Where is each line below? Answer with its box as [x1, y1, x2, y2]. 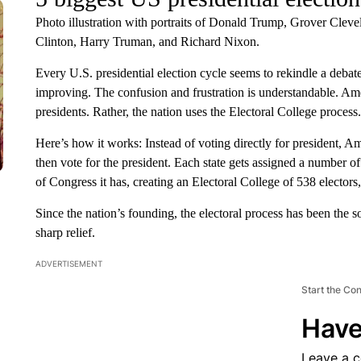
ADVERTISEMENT [35, 259, 102, 268]
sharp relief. [35, 226, 95, 239]
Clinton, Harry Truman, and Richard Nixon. [35, 35, 259, 48]
